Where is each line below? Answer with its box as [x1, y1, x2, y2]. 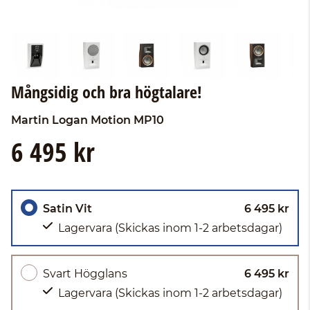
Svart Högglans [43, 267, 127, 280]
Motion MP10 [91, 113, 164, 127]
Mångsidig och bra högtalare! [11, 80, 202, 103]
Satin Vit [43, 202, 92, 215]
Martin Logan [11, 113, 88, 127]
